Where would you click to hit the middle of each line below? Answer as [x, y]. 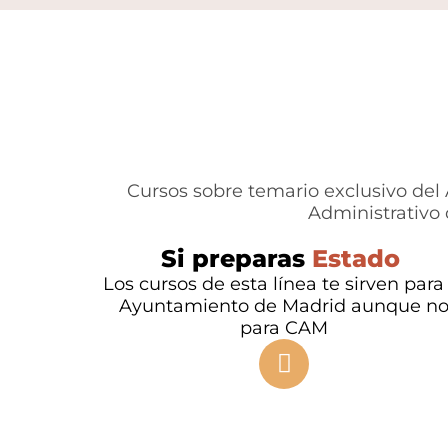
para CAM [284, 327]
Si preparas [236, 258]
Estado [359, 258]
